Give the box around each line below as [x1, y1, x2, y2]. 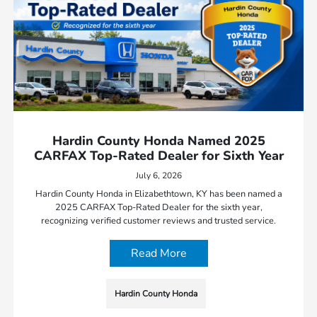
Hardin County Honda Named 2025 [52, 132, 265, 149]
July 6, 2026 [135, 169, 182, 181]
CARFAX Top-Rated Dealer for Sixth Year [33, 146, 284, 164]
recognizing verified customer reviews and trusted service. [41, 214, 276, 227]
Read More [130, 245, 187, 261]
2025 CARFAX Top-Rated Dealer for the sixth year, [54, 200, 263, 214]
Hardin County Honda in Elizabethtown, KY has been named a [35, 187, 282, 200]
